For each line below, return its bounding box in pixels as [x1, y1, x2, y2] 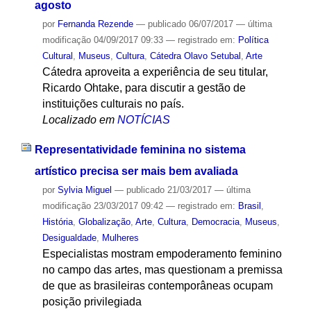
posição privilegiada [42, 296, 142, 308]
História [42, 217, 73, 228]
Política [237, 35, 269, 46]
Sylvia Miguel [57, 185, 112, 196]
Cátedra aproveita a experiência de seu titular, [42, 66, 268, 78]
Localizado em [42, 114, 115, 126]
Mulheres [101, 233, 139, 244]
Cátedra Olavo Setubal [149, 51, 241, 62]
